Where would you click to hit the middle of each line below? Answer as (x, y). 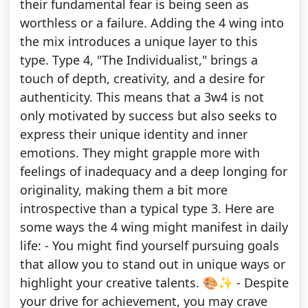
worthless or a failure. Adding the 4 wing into (152, 23)
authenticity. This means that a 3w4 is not (142, 97)
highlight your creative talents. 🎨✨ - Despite (154, 283)
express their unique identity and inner (133, 134)
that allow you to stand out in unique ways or (152, 264)
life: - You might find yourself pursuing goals (149, 246)
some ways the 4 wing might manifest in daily (154, 227)
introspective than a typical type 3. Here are (147, 209)
